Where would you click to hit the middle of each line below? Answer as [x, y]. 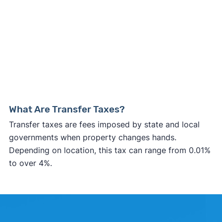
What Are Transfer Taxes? [67, 110]
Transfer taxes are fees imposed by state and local [104, 125]
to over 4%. [30, 163]
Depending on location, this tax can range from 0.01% [110, 150]
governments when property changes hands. [92, 138]
